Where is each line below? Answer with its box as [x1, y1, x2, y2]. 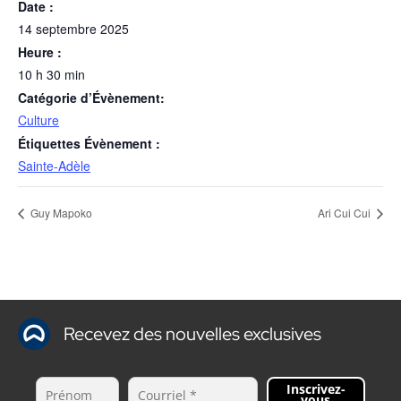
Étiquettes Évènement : [18, 134, 160, 152]
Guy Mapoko [28, 205, 92, 221]
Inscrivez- [286, 380, 346, 398]
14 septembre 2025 [18, 20, 129, 38]
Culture [18, 111, 59, 129]
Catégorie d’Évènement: [18, 89, 165, 107]
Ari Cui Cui [318, 205, 373, 221]
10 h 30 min [18, 65, 85, 83]
